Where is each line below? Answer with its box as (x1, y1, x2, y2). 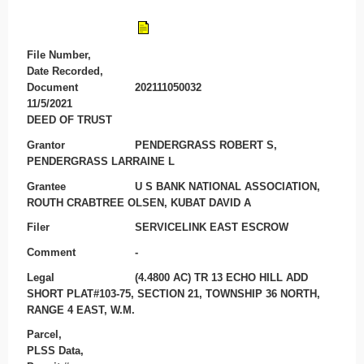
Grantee (26, 180, 66, 193)
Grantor (26, 139, 65, 152)
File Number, (26, 49, 91, 62)
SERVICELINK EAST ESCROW (135, 221, 289, 234)
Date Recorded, (26, 65, 103, 78)
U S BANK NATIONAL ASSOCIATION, (135, 180, 321, 193)
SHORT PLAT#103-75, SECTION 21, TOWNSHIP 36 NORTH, (26, 287, 320, 300)
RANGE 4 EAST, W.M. (26, 303, 135, 316)
